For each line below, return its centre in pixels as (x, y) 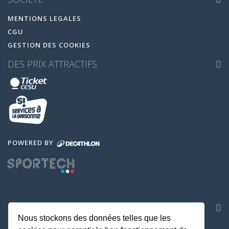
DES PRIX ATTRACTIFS (52, 64)
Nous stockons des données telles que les (95, 218)
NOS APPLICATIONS (114, 208)
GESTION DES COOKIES (49, 45)
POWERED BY (32, 142)
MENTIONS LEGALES (44, 18)
